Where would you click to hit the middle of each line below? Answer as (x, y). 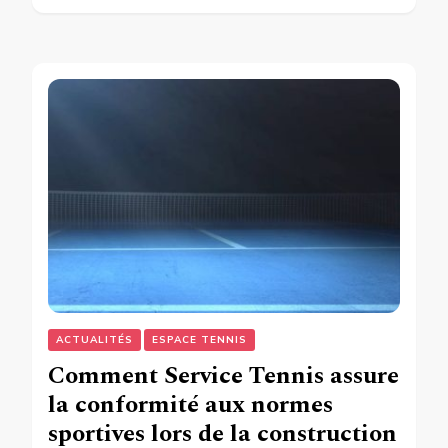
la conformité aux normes (190, 404)
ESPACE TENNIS (199, 339)
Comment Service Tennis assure (223, 375)
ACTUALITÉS (94, 339)
